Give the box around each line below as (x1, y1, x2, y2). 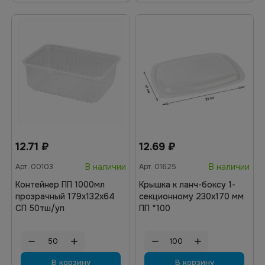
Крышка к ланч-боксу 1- (139, 179, 235, 190)
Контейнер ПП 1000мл (15, 179, 105, 190)
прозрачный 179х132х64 (15, 191, 115, 202)
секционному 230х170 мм (139, 191, 244, 202)
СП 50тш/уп (15, 203, 64, 214)
